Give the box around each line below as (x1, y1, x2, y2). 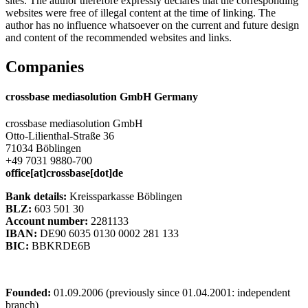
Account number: (5, 215, 88, 228)
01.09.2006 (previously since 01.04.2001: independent (51, 287, 290, 299)
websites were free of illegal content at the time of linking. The (5, 6, 276, 19)
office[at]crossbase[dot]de (5, 167, 123, 179)
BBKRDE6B (29, 240, 91, 252)
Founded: (5, 287, 51, 299)
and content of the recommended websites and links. (5, 31, 232, 43)
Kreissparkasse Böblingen (67, 190, 182, 203)
